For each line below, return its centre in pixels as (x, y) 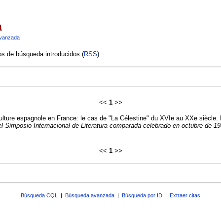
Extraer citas (185, 195)
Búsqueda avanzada (90, 195)
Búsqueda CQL (39, 195)
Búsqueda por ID (142, 195)
